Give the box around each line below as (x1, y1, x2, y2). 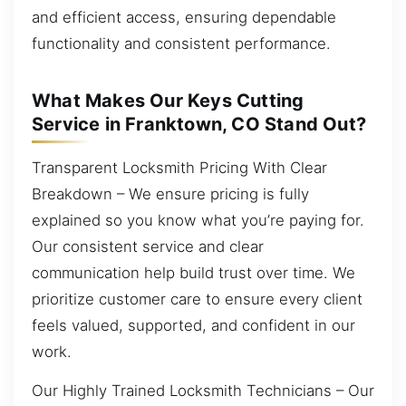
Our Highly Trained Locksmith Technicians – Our (32, 382, 374, 401)
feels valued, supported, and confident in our (32, 315, 355, 334)
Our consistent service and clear (32, 237, 264, 256)
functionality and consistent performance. (32, 34, 331, 53)
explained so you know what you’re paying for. (32, 210, 364, 229)
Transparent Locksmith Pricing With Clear (32, 158, 327, 177)
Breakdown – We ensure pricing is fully (32, 184, 309, 203)
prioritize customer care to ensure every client (32, 289, 362, 308)
